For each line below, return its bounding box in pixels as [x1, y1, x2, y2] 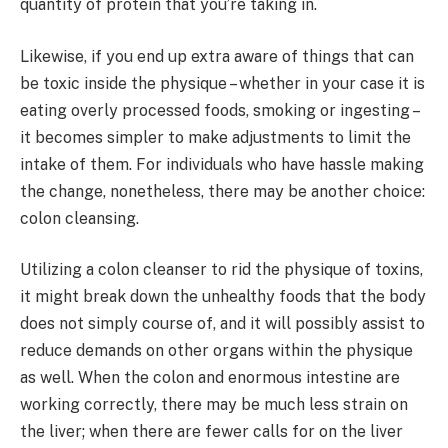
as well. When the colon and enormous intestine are [20, 368, 400, 388]
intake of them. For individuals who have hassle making [20, 154, 424, 174]
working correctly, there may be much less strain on [20, 395, 408, 415]
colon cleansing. [20, 208, 139, 228]
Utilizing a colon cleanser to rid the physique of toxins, [20, 260, 423, 280]
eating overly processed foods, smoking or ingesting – [20, 100, 418, 120]
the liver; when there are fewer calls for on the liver [20, 422, 403, 442]
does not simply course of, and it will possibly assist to [20, 314, 425, 334]
